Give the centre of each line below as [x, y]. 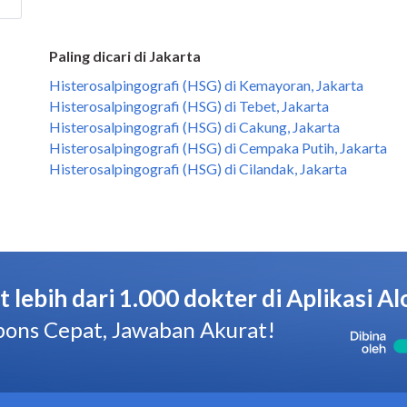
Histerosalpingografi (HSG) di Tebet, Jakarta [189, 106]
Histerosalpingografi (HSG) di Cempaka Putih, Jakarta [218, 148]
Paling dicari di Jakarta [125, 56]
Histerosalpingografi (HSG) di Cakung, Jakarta [194, 127]
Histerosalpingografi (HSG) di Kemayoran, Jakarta [206, 85]
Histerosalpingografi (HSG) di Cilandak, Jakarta [198, 169]
